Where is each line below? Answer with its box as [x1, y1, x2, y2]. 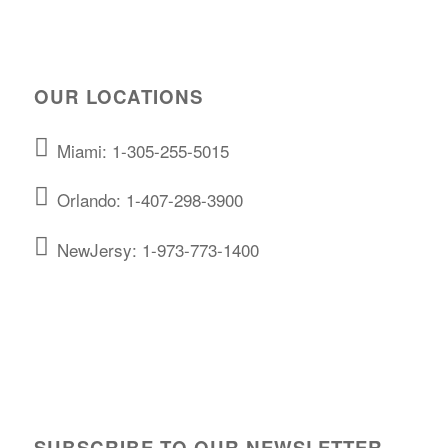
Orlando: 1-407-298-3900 [57, 187, 244, 213]
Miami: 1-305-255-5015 [57, 137, 230, 163]
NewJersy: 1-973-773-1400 [57, 236, 260, 262]
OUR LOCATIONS [33, 82, 203, 110]
